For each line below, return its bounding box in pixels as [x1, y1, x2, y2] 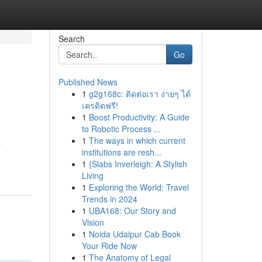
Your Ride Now [81, 240, 137, 251]
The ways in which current [88, 135, 185, 146]
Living [81, 170, 104, 181]
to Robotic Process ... [81, 123, 161, 135]
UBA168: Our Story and [88, 205, 176, 216]
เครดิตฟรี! [81, 99, 118, 111]
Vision [81, 216, 104, 228]
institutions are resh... [81, 146, 161, 158]
